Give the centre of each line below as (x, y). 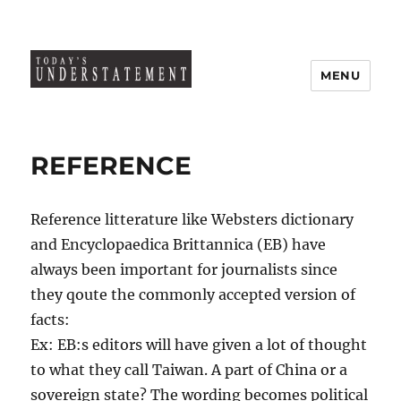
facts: (51, 320)
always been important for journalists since (184, 269)
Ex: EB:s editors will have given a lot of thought (199, 345)
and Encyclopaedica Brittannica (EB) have (179, 244)
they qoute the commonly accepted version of (193, 294)
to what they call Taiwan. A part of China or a (189, 370)
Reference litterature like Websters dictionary (192, 219)
